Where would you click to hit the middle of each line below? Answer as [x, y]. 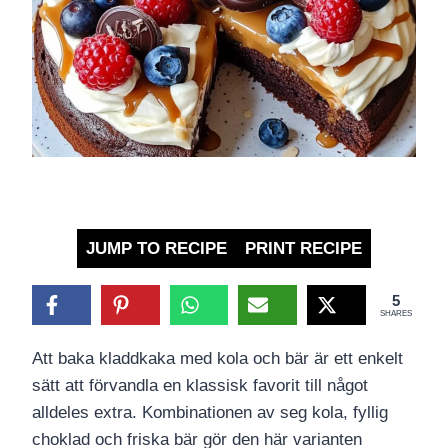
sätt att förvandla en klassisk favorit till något [200, 386]
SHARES [396, 314]
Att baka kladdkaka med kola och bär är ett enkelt [217, 359]
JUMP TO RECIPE [156, 249]
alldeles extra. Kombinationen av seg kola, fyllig [210, 413]
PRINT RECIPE [303, 249]
